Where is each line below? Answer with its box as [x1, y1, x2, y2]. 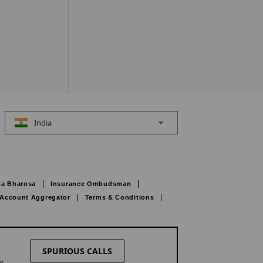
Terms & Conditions [85, 194, 154, 201]
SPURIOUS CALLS [42, 245, 112, 257]
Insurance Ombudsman [50, 180, 131, 187]
